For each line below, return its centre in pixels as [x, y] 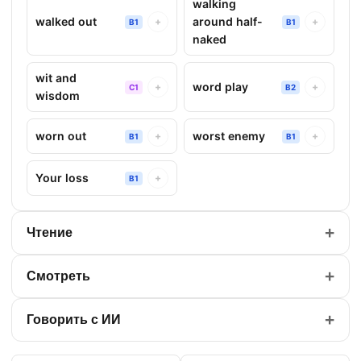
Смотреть [58, 276]
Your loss [62, 178]
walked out [66, 21]
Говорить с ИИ [74, 320]
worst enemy [229, 136]
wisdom [58, 95]
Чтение [50, 232]
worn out [61, 136]
